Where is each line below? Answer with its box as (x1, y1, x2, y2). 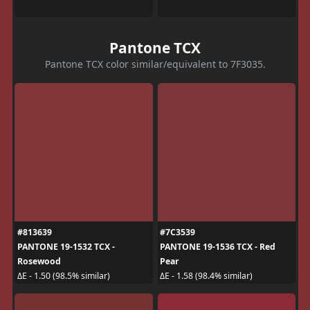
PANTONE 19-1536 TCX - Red (160, 240, 275, 253)
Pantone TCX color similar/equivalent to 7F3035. (44, 57, 266, 71)
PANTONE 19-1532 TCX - (17, 240, 115, 253)
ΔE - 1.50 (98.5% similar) (17, 270, 110, 282)
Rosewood (17, 255, 61, 267)
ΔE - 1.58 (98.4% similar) (160, 270, 253, 282)
